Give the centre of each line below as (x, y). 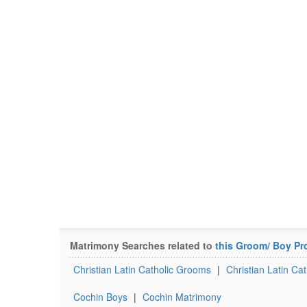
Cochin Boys (100, 297)
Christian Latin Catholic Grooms (142, 269)
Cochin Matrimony (182, 297)
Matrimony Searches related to (143, 245)
